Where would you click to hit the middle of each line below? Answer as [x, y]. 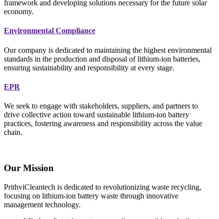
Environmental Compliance [50, 31]
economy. [19, 12]
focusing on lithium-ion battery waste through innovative [91, 196]
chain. [13, 132]
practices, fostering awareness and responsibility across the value [103, 124]
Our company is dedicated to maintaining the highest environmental [108, 50]
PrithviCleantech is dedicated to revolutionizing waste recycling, [103, 187]
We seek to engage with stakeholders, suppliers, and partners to [101, 106]
